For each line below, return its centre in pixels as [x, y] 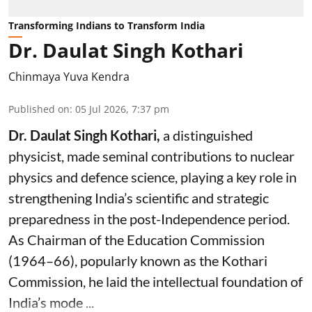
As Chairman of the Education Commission [136, 239]
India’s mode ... [51, 302]
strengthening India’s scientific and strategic [139, 197]
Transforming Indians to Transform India [107, 25]
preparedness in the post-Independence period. [149, 218]
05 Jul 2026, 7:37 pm [122, 109]
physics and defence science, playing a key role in [153, 177]
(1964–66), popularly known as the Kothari [138, 260]
